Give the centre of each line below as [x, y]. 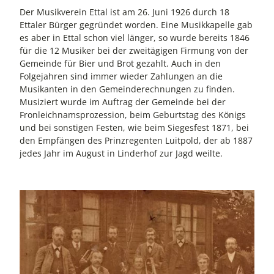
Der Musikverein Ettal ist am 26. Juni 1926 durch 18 [124, 12]
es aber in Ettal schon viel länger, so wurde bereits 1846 [135, 38]
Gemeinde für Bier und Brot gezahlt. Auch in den [120, 64]
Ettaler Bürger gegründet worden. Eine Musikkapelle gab [136, 25]
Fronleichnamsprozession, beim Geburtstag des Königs [133, 115]
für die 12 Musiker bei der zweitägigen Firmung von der [134, 51]
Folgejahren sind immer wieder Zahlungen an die [121, 76]
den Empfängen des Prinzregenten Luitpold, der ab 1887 [136, 141]
